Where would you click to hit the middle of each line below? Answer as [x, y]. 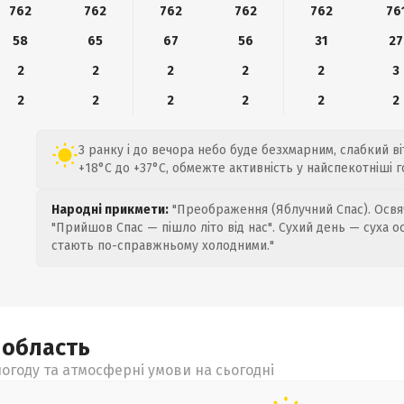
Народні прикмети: [110, 210]
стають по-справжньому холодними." [163, 246]
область [46, 348]
